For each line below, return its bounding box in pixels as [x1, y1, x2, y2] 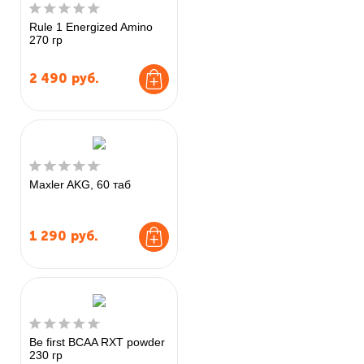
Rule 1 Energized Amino [29, 19, 153, 33]
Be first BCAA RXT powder [29, 335, 165, 349]
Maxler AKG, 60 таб [29, 177, 131, 191]
